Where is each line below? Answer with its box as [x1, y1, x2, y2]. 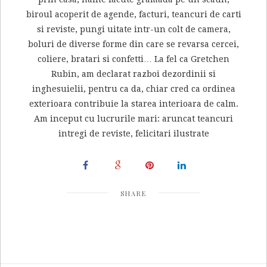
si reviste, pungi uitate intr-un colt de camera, [36, 24, 231, 35]
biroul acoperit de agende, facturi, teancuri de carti [26, 10, 241, 20]
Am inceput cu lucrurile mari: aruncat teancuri [34, 114, 233, 124]
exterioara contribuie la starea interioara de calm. [29, 99, 238, 109]
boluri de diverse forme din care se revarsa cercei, [28, 39, 239, 49]
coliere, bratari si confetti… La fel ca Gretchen [38, 54, 229, 64]
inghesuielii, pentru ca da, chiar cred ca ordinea [32, 84, 235, 94]
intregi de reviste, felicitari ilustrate [58, 129, 209, 139]
